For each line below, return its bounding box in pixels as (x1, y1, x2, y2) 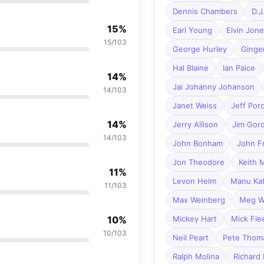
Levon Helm (172, 176, 216, 186)
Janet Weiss (172, 101, 217, 111)
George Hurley (172, 44, 227, 54)
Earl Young (172, 25, 212, 35)
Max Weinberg (172, 195, 225, 205)
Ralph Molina (172, 252, 219, 262)
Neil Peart (172, 233, 209, 243)
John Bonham (172, 138, 223, 148)
